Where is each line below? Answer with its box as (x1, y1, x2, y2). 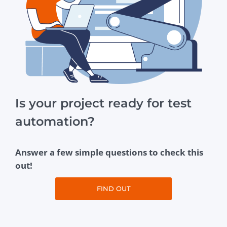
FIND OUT (96, 184, 131, 193)
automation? (15, 114, 95, 129)
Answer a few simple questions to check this (15, 146, 203, 159)
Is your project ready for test (15, 96, 192, 111)
